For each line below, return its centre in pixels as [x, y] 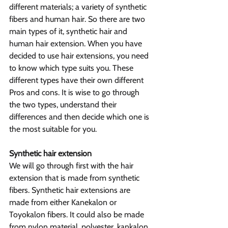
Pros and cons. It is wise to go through [75, 93]
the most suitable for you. [53, 129]
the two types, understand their [64, 105]
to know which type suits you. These [72, 68]
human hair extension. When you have [77, 44]
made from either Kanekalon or [64, 203]
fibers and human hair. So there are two [78, 19]
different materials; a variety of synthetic [79, 7]
